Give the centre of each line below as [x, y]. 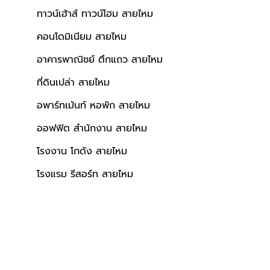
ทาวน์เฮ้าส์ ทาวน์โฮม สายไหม [95, 14]
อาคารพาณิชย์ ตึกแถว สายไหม [100, 59]
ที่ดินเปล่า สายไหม [73, 82]
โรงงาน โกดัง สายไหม [82, 151]
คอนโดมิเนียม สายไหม [82, 36]
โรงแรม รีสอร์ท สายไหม [85, 174]
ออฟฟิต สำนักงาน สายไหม [92, 128]
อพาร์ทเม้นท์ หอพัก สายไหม [93, 105]
